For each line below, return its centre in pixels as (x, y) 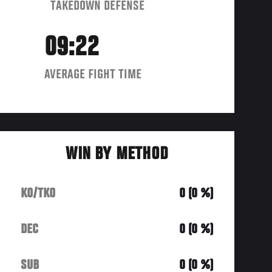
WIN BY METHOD (117, 155)
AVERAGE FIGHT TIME (93, 74)
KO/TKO (38, 193)
